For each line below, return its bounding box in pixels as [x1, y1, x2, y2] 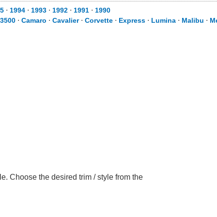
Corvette [85, 16, 113, 24]
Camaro [21, 16, 46, 24]
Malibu [182, 16, 204, 24]
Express [119, 16, 145, 24]
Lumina [151, 16, 176, 24]
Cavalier [52, 16, 79, 24]
